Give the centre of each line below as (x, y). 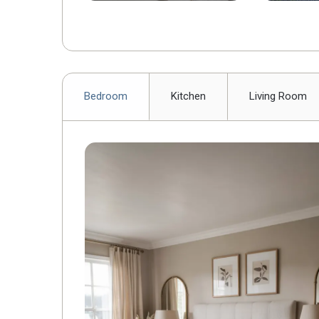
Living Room (278, 96)
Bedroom (106, 96)
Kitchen (188, 96)
